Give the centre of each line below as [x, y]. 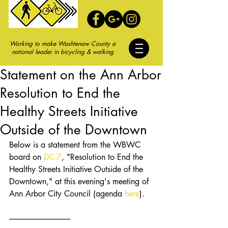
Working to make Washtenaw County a [62, 44]
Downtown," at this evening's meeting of [80, 181]
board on [26, 157]
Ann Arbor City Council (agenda [67, 194]
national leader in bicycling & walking [62, 52]
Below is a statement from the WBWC [76, 145]
